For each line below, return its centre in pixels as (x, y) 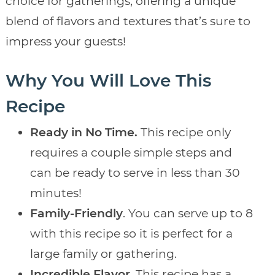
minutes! (56, 193)
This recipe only (185, 133)
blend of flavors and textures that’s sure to (128, 21)
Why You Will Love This (108, 81)
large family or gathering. (103, 254)
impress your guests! (65, 42)
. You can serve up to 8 (188, 214)
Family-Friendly (76, 214)
